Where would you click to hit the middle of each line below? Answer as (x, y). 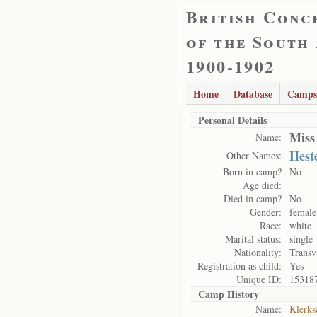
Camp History (229, 294)
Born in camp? (252, 172)
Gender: (266, 212)
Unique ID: (259, 279)
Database (253, 94)
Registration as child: (240, 266)
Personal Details (232, 120)
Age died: (262, 185)
